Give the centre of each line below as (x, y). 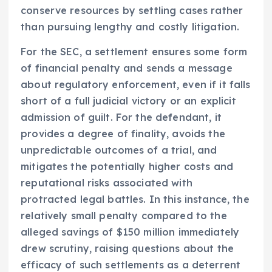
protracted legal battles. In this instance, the (135, 199)
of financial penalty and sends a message (127, 68)
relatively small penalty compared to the (124, 215)
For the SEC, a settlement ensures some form (134, 51)
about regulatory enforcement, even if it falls (136, 84)
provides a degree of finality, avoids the (123, 133)
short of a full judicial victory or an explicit (128, 100)
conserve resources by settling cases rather (132, 10)
